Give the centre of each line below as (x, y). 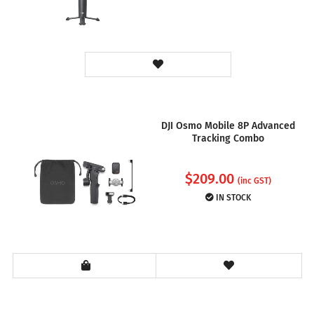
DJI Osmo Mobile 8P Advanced (228, 125)
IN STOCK (232, 197)
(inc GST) (254, 180)
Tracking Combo (228, 138)
